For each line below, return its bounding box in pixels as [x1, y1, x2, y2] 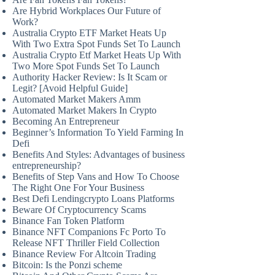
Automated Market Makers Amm [12, 93, 141, 104]
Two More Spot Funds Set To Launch [12, 60, 160, 71]
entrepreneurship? [12, 160, 81, 171]
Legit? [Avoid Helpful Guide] [12, 82, 128, 93]
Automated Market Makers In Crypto [12, 104, 157, 115]
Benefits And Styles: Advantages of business [12, 149, 185, 160]
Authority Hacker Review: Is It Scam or [12, 71, 167, 82]
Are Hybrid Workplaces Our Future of [12, 5, 161, 16]
